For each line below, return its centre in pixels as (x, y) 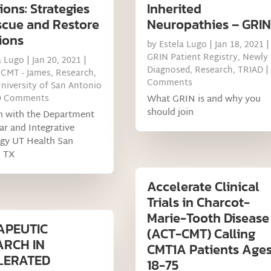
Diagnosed (168, 70)
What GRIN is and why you (204, 99)
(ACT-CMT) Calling (201, 233)
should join (170, 113)
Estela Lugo (183, 45)
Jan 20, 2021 (56, 60)
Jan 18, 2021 (239, 45)
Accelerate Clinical (203, 186)
